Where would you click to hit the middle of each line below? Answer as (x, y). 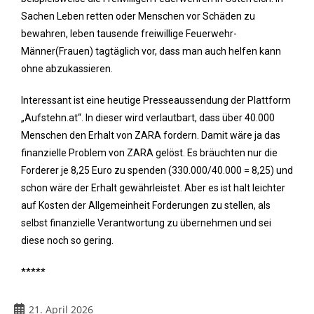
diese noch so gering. (67, 240)
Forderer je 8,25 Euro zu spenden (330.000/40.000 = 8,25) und (157, 170)
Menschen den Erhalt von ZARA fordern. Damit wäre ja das (151, 135)
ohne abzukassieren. (67, 68)
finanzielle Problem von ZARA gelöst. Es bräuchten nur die (149, 152)
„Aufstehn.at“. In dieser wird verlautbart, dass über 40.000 (148, 117)
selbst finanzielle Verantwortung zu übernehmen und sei (146, 223)
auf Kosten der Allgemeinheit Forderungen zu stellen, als (146, 205)
